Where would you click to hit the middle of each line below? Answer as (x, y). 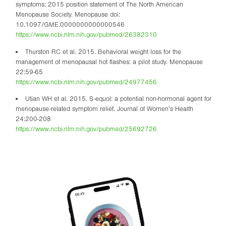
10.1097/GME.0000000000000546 (70, 25)
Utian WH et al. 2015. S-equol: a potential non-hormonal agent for (118, 99)
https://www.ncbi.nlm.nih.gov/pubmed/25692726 (86, 129)
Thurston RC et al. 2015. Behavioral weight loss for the (103, 51)
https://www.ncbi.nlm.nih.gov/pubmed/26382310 (86, 35)
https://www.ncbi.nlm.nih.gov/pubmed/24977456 (86, 82)
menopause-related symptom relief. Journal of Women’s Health (104, 109)
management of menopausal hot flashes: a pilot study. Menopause (109, 62)
